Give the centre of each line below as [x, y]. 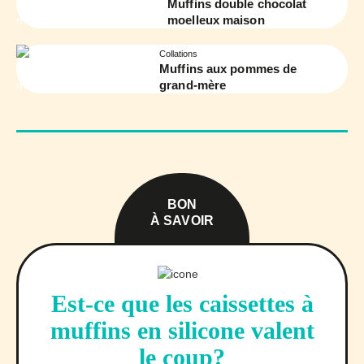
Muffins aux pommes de [228, 68]
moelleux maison [216, 19]
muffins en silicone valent [182, 330]
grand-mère [193, 84]
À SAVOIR [182, 220]
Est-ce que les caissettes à [182, 303]
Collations [179, 53]
